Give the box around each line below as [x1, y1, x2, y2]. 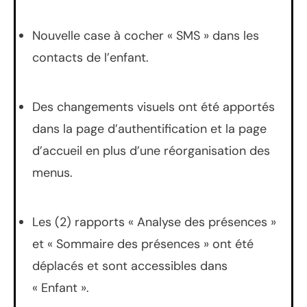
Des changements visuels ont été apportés [32, 98, 275, 115]
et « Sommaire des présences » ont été [32, 235, 254, 252]
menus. [32, 164, 73, 181]
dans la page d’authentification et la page [32, 120, 267, 137]
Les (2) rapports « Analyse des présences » [32, 213, 276, 230]
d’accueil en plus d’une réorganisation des [32, 142, 270, 159]
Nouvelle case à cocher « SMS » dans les [32, 27, 259, 44]
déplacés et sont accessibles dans [32, 257, 228, 274]
